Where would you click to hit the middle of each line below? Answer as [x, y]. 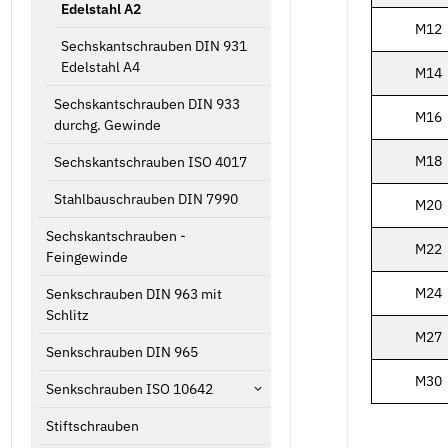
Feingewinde [87, 256]
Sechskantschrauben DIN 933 [146, 103]
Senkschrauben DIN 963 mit [134, 293]
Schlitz [67, 314]
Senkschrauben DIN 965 [122, 351]
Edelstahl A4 [100, 66]
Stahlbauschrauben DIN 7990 [145, 198]
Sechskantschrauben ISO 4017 [150, 161]
